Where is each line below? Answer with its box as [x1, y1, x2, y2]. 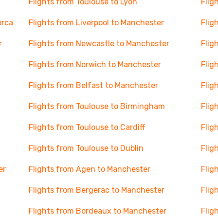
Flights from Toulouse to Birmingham [28, 102, 165, 111]
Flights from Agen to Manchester [28, 164, 150, 174]
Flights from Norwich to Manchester [28, 60, 161, 69]
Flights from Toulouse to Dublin [28, 144, 144, 153]
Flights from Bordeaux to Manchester [28, 206, 166, 216]
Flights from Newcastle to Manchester [28, 39, 169, 48]
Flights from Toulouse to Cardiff [28, 123, 145, 132]
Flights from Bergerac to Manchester [28, 185, 164, 195]
